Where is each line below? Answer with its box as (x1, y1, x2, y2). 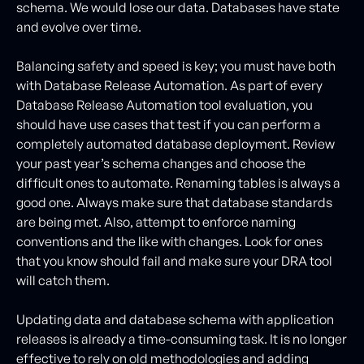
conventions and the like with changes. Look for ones (16, 232, 323, 249)
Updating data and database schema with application (16, 310, 334, 327)
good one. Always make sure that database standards (16, 193, 332, 210)
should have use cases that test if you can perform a (16, 115, 321, 132)
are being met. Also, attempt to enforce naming (16, 213, 296, 230)
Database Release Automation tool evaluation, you (16, 96, 313, 113)
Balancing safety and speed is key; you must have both (16, 57, 336, 74)
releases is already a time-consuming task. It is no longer (16, 330, 347, 347)
